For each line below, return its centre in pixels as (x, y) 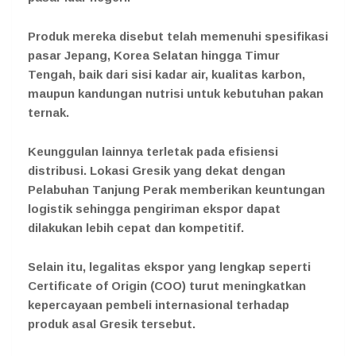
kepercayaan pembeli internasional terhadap (159, 304)
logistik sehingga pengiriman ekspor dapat (154, 208)
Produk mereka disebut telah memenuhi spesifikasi (178, 36)
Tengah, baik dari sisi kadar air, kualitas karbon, (166, 74)
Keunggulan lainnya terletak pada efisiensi (153, 151)
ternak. (48, 112)
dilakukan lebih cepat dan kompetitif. (136, 227)
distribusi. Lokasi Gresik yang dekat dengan (157, 170)
